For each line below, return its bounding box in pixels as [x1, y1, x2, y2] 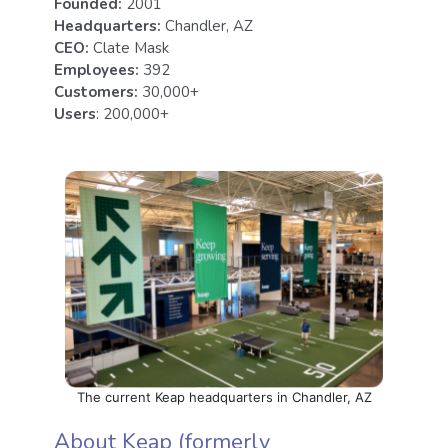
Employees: [54, 60, 139, 80]
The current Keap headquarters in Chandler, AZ [76, 388, 372, 405]
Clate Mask [89, 38, 169, 58]
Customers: [54, 82, 138, 102]
